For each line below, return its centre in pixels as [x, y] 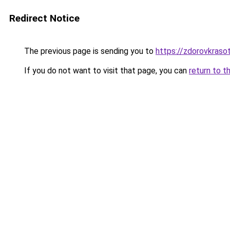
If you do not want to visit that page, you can [106, 71]
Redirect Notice [44, 18]
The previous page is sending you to [89, 51]
